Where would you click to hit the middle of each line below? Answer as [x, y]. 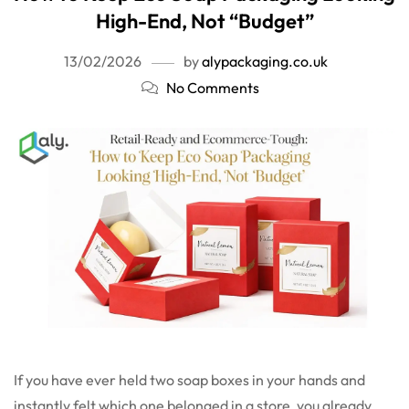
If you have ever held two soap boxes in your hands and [189, 379]
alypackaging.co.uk [264, 61]
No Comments [212, 87]
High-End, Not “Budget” [204, 21]
